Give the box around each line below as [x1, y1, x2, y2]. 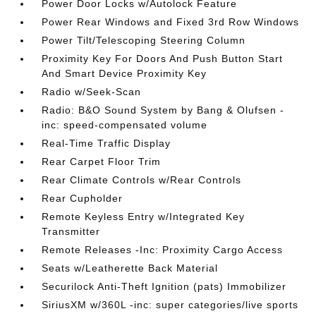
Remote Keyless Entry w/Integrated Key [42, 211, 245, 223]
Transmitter [42, 226, 101, 238]
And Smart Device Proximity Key [42, 68, 207, 80]
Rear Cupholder [42, 193, 123, 205]
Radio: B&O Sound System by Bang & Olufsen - [42, 104, 285, 116]
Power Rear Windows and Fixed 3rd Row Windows [42, 16, 300, 28]
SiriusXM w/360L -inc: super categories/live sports [42, 299, 299, 311]
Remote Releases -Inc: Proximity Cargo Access [42, 244, 284, 256]
